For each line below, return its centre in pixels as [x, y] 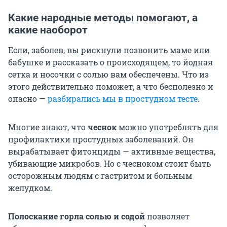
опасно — [28, 99]
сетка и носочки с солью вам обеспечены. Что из [108, 74]
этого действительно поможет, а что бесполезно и [111, 87]
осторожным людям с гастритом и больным [100, 176]
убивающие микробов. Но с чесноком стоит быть [109, 164]
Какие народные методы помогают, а [103, 18]
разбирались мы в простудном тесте [123, 99]
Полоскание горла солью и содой [77, 216]
